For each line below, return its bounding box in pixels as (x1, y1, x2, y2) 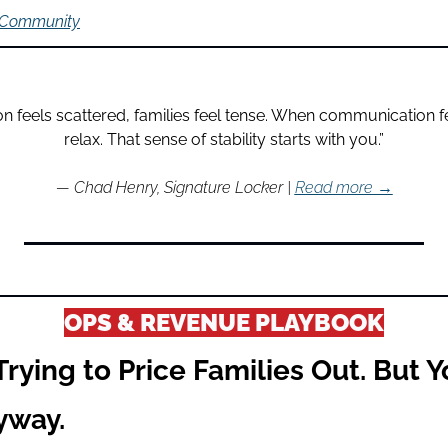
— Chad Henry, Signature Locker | (55, 177, 295, 197)
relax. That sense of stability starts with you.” (64, 129, 384, 149)
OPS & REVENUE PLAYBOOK (64, 307, 384, 337)
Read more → (294, 177, 393, 197)
